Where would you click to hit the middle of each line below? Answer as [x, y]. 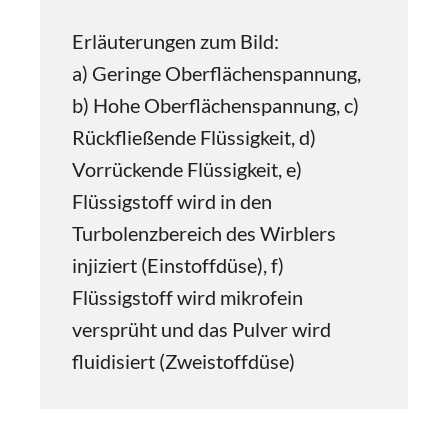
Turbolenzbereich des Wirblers [204, 233]
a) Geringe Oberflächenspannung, [216, 73]
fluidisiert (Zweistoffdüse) [183, 361]
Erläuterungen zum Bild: [175, 41]
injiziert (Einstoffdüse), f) [178, 265]
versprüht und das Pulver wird [201, 329]
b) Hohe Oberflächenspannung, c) [215, 105]
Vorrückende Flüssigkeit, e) [187, 169]
